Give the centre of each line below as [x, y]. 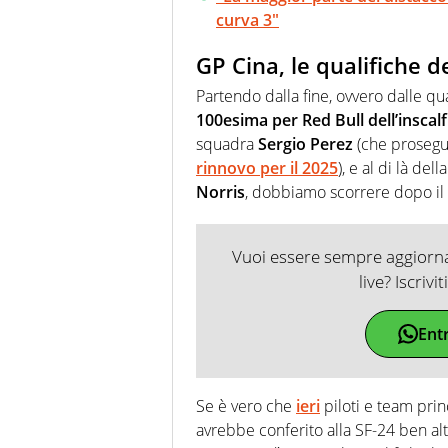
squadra [225, 143]
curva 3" [247, 20]
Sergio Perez [303, 143]
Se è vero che [246, 405]
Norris [220, 191]
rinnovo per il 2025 [267, 167]
